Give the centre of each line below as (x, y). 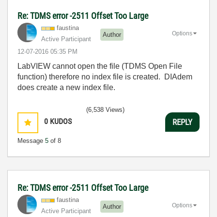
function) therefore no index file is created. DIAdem (105, 77)
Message (31, 141)
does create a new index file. (66, 87)
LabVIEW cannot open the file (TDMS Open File (100, 66)
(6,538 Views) (105, 110)
